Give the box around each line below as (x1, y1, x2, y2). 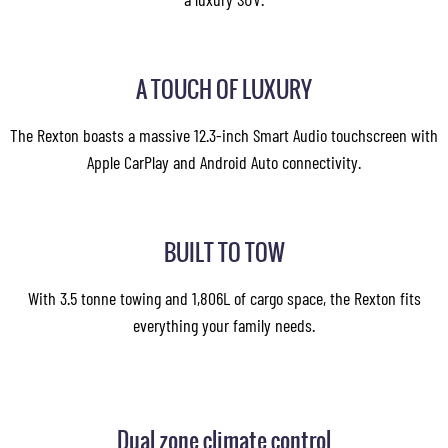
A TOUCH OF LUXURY (136, 73, 312, 105)
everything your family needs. (133, 314, 315, 336)
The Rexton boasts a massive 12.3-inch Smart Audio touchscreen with (10, 124, 438, 146)
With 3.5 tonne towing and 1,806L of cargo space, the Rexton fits (27, 287, 421, 309)
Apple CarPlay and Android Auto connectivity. (87, 151, 361, 173)
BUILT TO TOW (163, 236, 285, 268)
